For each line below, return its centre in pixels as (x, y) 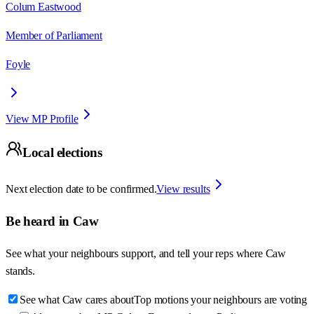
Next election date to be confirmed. (81, 189)
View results (183, 189)
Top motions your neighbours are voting (221, 299)
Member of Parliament (54, 35)
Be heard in (39, 221)
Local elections (62, 153)
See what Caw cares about (77, 299)
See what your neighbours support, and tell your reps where (136, 253)
